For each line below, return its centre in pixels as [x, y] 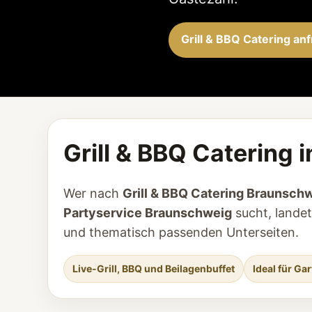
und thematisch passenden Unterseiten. [181, 232]
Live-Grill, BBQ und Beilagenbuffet [154, 268]
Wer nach [93, 193]
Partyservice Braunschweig [148, 213]
